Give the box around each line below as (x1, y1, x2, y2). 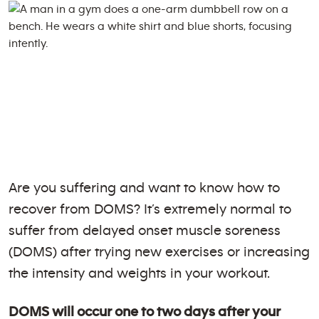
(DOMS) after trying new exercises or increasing (9, 245, 310, 259)
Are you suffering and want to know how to (9, 181, 280, 195)
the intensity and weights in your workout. (9, 266, 270, 281)
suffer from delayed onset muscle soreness (9, 224, 281, 238)
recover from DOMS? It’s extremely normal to (9, 202, 291, 216)
